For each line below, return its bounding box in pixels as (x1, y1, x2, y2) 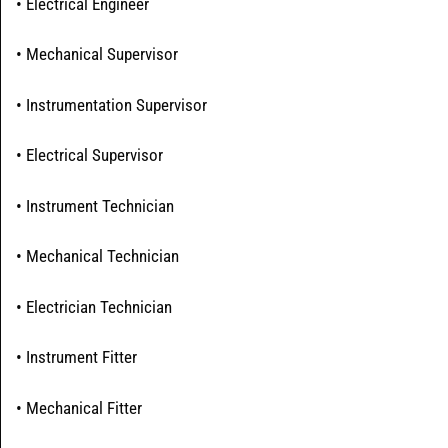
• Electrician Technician (16, 296, 172, 317)
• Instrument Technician (16, 195, 174, 216)
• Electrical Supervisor (16, 145, 163, 166)
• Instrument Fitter (16, 347, 137, 368)
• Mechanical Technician (16, 246, 179, 267)
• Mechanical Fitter (16, 397, 142, 418)
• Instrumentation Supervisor (16, 94, 207, 115)
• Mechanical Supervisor (16, 44, 178, 65)
